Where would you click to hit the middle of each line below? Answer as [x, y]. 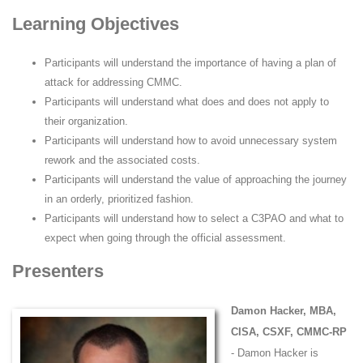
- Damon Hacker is [275, 352]
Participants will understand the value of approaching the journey [196, 179]
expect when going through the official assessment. [165, 237]
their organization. [86, 121]
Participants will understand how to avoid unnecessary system [191, 140]
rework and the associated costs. [122, 160]
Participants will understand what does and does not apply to [187, 101]
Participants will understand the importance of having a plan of [190, 62]
